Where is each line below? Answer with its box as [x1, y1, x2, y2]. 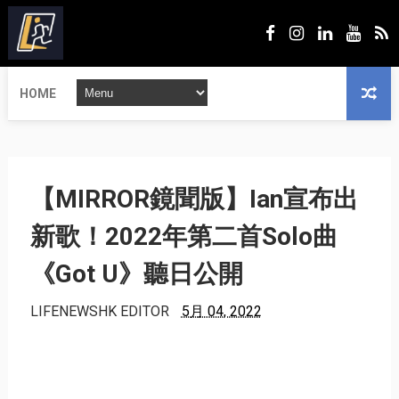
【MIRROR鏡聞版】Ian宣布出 [29, 184, 358, 214]
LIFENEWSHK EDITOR [29, 303, 169, 320]
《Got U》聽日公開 [29, 259, 243, 289]
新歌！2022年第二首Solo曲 [29, 222, 338, 251]
